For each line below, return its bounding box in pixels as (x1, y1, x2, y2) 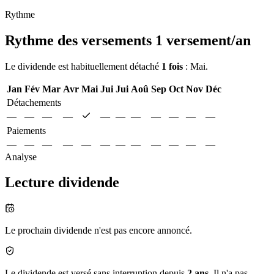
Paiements (7, 125, 46, 136)
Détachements (7, 97, 61, 108)
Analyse (5, 151, 37, 162)
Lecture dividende (5, 174, 119, 191)
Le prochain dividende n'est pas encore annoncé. (5, 225, 192, 236)
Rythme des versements (5, 32, 155, 48)
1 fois (161, 61, 183, 72)
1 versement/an (155, 32, 251, 48)
